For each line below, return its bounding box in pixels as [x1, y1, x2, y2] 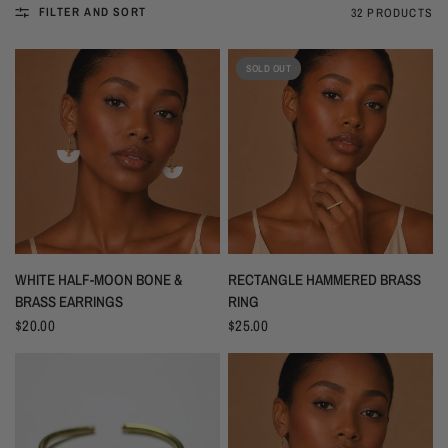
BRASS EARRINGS [15, 291, 123, 313]
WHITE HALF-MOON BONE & [15, 269, 182, 291]
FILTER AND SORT [39, 4, 146, 20]
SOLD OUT [246, 61, 291, 75]
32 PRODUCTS [350, 5, 433, 21]
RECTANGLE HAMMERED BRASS [228, 269, 421, 291]
